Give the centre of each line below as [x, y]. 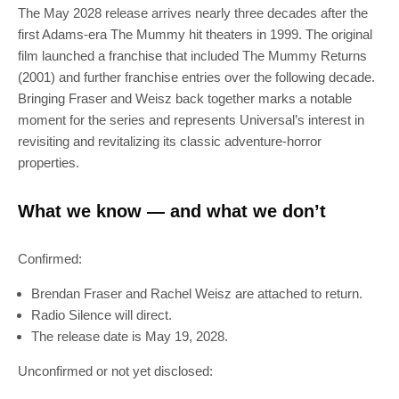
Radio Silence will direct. [102, 315]
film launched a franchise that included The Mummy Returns [192, 56]
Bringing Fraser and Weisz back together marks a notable [185, 98]
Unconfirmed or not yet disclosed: [115, 371]
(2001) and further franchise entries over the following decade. [196, 77]
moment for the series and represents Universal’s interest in [191, 120]
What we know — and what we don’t [172, 211]
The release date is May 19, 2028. [130, 336]
